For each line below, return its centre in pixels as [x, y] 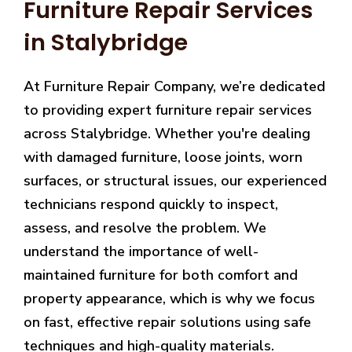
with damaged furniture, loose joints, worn [163, 157]
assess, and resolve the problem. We [145, 227]
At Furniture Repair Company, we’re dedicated [174, 86]
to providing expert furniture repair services [168, 110]
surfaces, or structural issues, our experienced [175, 180]
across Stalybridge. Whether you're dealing [167, 133]
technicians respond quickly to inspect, [151, 204]
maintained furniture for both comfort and [161, 275]
